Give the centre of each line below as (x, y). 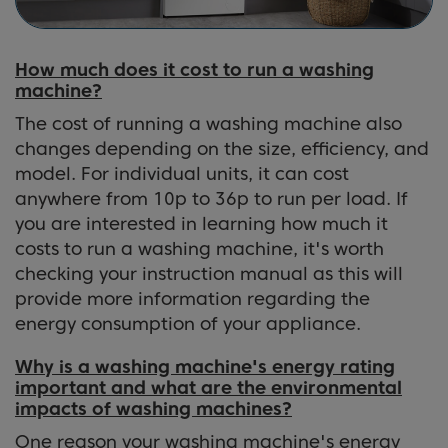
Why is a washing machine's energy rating (205, 366)
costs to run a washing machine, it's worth (199, 248)
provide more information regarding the (192, 298)
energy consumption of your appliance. (188, 323)
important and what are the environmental (208, 387)
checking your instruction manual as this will (209, 273)
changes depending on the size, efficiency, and (222, 148)
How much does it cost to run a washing (194, 69)
